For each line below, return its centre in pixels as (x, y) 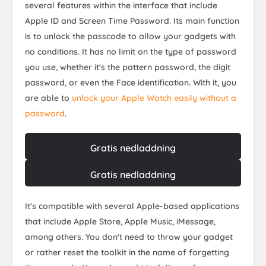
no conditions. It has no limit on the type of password (131, 51)
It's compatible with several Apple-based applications (132, 206)
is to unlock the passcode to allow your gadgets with (130, 36)
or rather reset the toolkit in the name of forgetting (127, 252)
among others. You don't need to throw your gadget (129, 237)
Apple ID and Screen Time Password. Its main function (132, 20)
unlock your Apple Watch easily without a (154, 98)
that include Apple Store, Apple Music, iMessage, (120, 221)
